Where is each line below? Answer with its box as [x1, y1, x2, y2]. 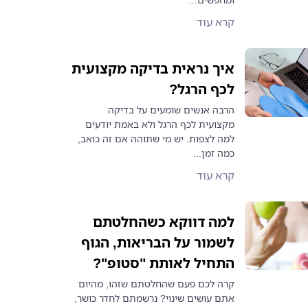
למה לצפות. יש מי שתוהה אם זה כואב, [78, 132, 235, 145]
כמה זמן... [193, 146, 235, 159]
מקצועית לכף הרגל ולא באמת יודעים [85, 118, 235, 131]
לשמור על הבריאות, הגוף [81, 233, 235, 252]
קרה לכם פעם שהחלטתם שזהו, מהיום [78, 277, 235, 290]
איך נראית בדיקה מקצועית [71, 59, 235, 78]
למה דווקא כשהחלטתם [93, 212, 235, 231]
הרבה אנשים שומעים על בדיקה [108, 103, 235, 116]
